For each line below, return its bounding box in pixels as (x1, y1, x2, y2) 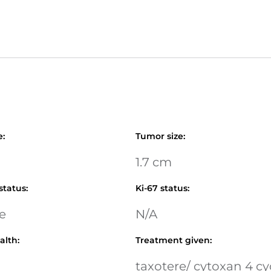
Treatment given (135, 235, 210, 246)
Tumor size (135, 131, 183, 142)
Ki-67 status (135, 183, 188, 194)
